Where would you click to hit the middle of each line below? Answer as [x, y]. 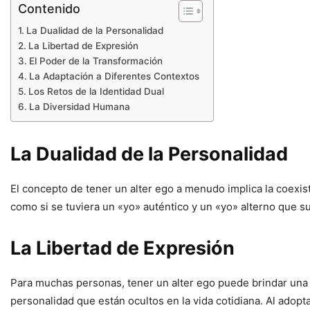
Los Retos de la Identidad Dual [96, 92]
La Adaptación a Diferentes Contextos [114, 76]
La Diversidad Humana [79, 107]
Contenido [49, 9]
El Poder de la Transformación [95, 61]
